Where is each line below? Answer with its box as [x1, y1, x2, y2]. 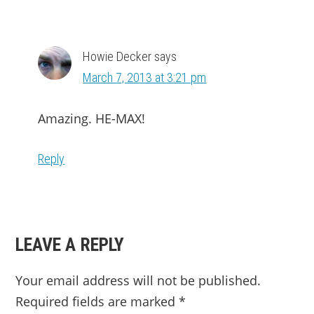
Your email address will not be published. [15, 272, 261, 289]
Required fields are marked [15, 293, 179, 310]
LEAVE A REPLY [15, 234, 125, 256]
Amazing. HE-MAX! [38, 110, 146, 128]
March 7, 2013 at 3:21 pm [83, 70, 207, 86]
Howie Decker [83, 49, 152, 64]
